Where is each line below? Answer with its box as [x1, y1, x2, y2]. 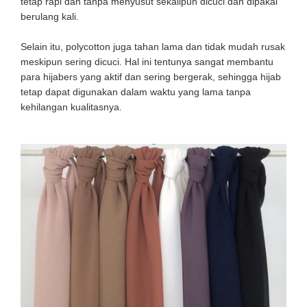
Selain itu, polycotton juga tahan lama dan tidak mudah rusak [21, 40, 285, 52]
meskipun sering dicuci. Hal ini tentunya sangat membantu [21, 56, 273, 67]
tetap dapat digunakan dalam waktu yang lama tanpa [21, 86, 251, 97]
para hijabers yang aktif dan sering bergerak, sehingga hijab [21, 71, 281, 82]
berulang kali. [21, 10, 79, 22]
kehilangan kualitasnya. [21, 101, 125, 112]
